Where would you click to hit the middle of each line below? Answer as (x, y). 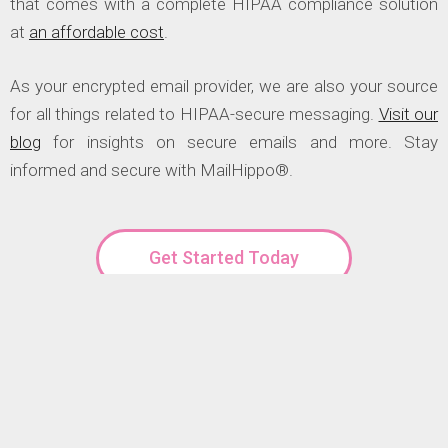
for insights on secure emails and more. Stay (239, 141)
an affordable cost (96, 32)
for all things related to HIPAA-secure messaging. (194, 113)
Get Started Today (224, 258)
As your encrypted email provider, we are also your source (224, 85)
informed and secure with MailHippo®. (151, 169)
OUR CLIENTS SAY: (224, 410)
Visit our (408, 113)
